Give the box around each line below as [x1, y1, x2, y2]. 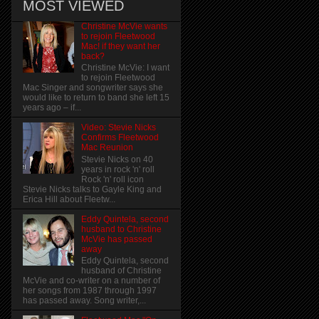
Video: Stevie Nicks [80, 122, 156, 133]
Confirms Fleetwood [80, 132, 159, 143]
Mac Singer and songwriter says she [23, 83, 163, 93]
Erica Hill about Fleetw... [23, 194, 115, 204]
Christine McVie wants [80, 21, 167, 31]
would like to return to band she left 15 [23, 93, 169, 103]
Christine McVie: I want [80, 63, 169, 73]
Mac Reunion [80, 142, 133, 153]
